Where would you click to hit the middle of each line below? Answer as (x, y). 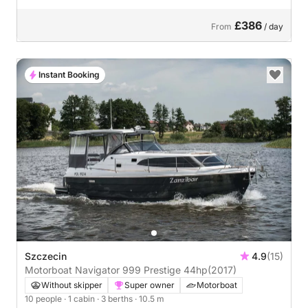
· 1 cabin (80, 299)
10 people (44, 299)
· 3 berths (116, 299)
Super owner (150, 285)
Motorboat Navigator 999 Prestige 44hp (196, 270)
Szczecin (46, 256)
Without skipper (72, 285)
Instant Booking (69, 74)
